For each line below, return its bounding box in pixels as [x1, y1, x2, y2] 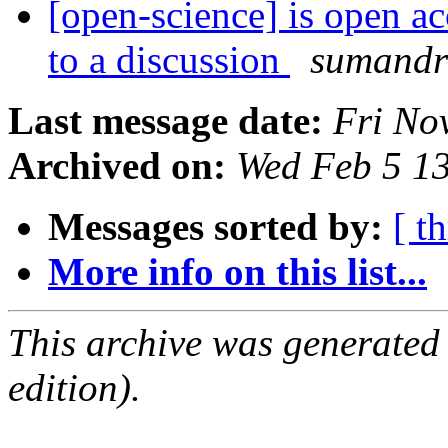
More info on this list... [48, 250, 427, 294]
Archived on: [8, 144, 226, 188]
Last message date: [8, 99, 323, 143]
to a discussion [48, 38, 290, 82]
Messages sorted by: [48, 205, 383, 249]
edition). [8, 366, 141, 410]
